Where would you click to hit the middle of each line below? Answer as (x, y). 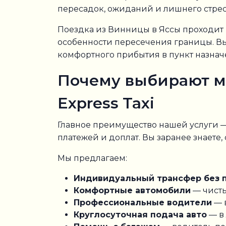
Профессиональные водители (143, 203)
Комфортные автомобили (132, 190)
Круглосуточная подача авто (140, 215)
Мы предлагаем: (92, 158)
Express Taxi (106, 103)
